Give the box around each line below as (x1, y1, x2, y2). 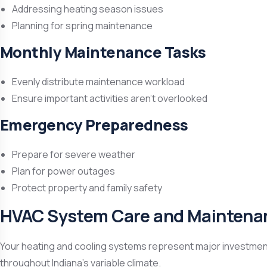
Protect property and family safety (12, 181, 162, 194)
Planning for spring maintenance (12, 19, 153, 32)
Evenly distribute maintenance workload (12, 75, 185, 88)
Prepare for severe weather (12, 148, 135, 161)
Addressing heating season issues (12, 2, 163, 15)
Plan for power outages (12, 164, 115, 178)
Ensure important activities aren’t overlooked (12, 92, 207, 105)
